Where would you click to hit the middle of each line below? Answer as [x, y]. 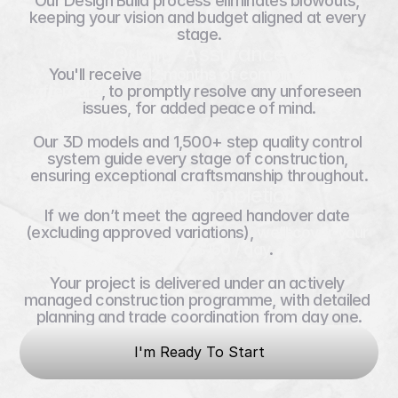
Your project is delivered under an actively [197, 283]
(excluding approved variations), [141, 232]
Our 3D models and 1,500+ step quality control [197, 142]
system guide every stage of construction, [197, 159]
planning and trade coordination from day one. [199, 317]
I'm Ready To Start [199, 352]
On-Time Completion [199, 195]
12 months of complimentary [246, 74]
